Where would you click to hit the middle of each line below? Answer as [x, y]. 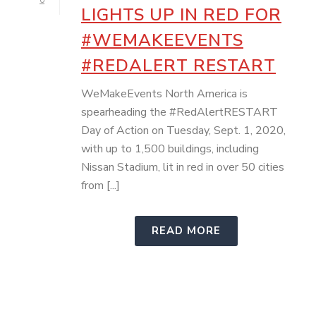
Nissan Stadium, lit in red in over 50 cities [183, 167]
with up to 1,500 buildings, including [170, 149]
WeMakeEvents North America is [164, 94]
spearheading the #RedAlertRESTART [180, 112]
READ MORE [186, 231]
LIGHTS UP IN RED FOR [181, 15]
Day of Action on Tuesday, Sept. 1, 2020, [183, 130]
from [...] [101, 186]
